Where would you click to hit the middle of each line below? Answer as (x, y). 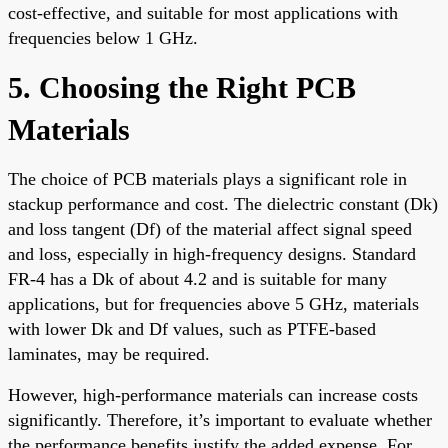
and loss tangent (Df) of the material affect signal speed (210, 228)
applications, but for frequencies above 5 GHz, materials (213, 303)
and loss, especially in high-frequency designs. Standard (212, 253)
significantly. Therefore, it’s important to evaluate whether (220, 419)
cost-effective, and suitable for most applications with (203, 12)
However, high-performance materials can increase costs (213, 394)
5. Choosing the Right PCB (182, 87)
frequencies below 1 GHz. (103, 37)
